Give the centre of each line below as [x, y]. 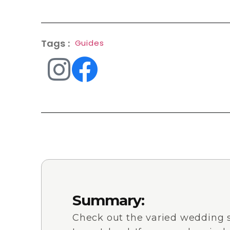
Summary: [108, 200]
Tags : [55, 43]
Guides [89, 43]
